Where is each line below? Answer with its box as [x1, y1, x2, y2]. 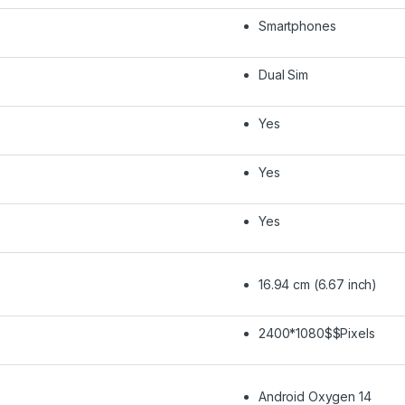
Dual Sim [259, 67, 308, 83]
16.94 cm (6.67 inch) [259, 277, 378, 293]
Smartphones [259, 18, 336, 34]
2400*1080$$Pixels [259, 325, 375, 342]
